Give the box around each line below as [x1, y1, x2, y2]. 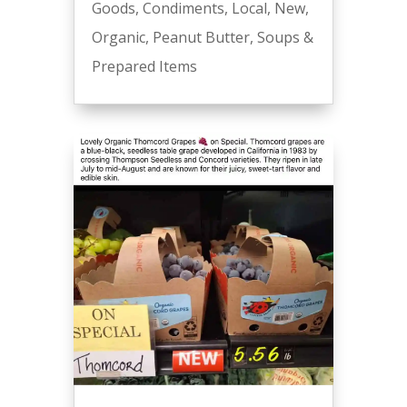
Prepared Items [91, 55, 197, 76]
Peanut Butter [152, 26, 250, 47]
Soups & [256, 26, 313, 47]
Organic [91, 26, 145, 47]
